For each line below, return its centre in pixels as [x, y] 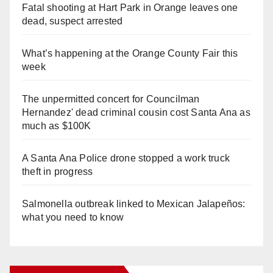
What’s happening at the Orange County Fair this [130, 53]
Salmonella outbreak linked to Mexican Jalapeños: [134, 204]
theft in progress [58, 171]
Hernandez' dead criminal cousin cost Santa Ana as [136, 112]
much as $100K [57, 126]
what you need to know [73, 217]
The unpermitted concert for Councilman [111, 99]
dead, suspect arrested [73, 21]
